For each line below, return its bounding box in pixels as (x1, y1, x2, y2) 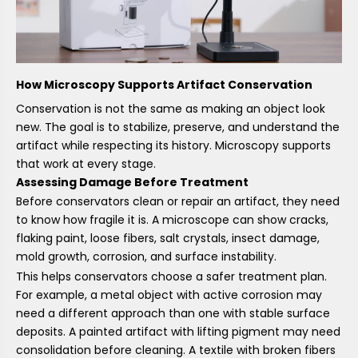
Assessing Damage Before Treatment (16, 174, 249, 191)
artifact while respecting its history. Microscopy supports (16, 137, 331, 154)
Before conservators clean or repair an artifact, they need (16, 193, 340, 210)
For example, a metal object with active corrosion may (16, 286, 322, 303)
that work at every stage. (16, 156, 156, 173)
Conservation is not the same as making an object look (16, 101, 325, 117)
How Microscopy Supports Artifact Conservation (16, 77, 312, 93)
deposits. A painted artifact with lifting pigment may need (16, 323, 340, 340)
